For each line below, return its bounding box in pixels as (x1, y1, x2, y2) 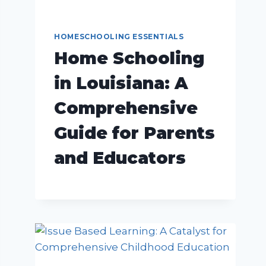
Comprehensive (54, 97, 198, 118)
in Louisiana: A (54, 72, 189, 93)
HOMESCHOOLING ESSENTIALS (54, 31, 184, 41)
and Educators (54, 147, 186, 168)
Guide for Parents (54, 122, 216, 143)
